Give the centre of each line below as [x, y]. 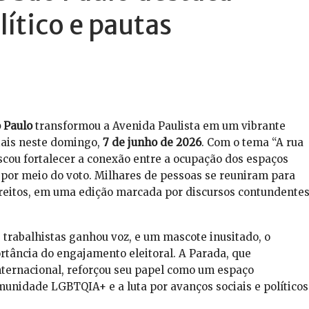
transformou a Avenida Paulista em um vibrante [159, 126]
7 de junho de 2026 [152, 143]
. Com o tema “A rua [252, 143]
